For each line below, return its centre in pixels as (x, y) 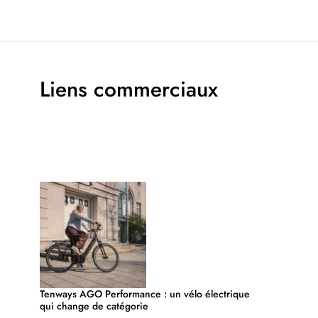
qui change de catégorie (94, 306)
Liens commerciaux (129, 89)
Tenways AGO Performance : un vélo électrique (145, 294)
